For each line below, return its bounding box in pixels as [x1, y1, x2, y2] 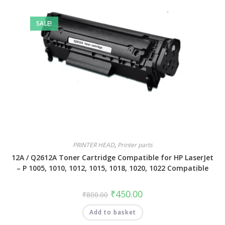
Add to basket [89, 208, 136, 216]
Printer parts [117, 141, 153, 149]
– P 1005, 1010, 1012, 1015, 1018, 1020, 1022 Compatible [17, 163, 208, 173]
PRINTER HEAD [72, 141, 115, 149]
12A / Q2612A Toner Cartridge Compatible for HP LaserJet [12, 153, 213, 162]
